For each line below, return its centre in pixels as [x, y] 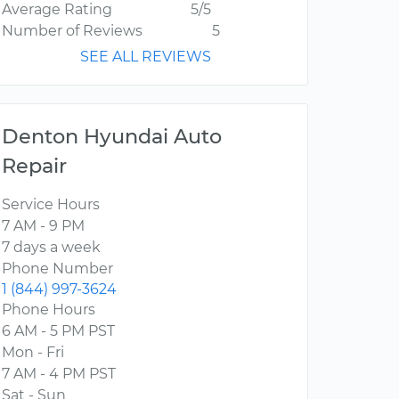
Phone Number [57, 269]
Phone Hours [49, 310]
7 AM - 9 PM [43, 226]
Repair [34, 166]
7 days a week [51, 248]
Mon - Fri [33, 353]
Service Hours [51, 205]
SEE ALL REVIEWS [146, 57]
